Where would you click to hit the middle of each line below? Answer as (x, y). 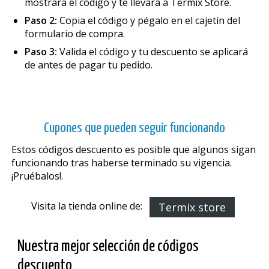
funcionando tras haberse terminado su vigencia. (121, 163)
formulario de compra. (74, 33)
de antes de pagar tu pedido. (88, 65)
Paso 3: (41, 51)
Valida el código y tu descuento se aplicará (152, 51)
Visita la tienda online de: (90, 206)
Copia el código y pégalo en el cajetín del (148, 20)
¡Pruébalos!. (37, 176)
